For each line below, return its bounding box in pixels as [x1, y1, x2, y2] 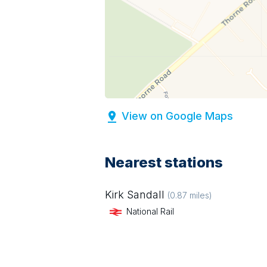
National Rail [126, 206, 174, 216]
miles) [187, 190, 212, 200]
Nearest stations [105, 154, 223, 171]
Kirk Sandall [105, 188, 164, 201]
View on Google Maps [122, 110, 233, 122]
